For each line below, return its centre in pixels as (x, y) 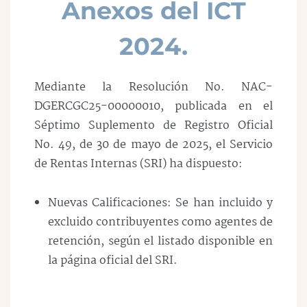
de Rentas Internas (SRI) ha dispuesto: (138, 164)
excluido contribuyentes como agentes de (160, 222)
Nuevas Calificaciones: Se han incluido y (160, 203)
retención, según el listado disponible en (160, 241)
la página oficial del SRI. (113, 260)
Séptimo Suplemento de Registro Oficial (153, 126)
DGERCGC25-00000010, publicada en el (153, 107)
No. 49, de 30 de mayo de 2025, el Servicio (153, 145)
